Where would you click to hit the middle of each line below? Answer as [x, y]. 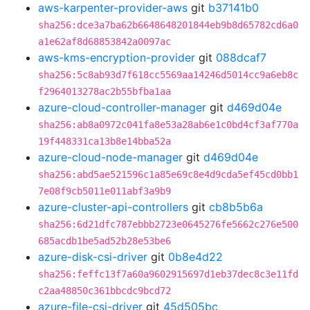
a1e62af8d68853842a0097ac [104, 42]
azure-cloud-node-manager [110, 157]
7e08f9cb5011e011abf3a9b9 [104, 191]
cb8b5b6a [236, 207]
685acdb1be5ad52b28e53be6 [104, 241]
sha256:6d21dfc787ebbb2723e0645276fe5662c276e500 [168, 224]
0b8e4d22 [195, 257]
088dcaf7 [241, 57]
